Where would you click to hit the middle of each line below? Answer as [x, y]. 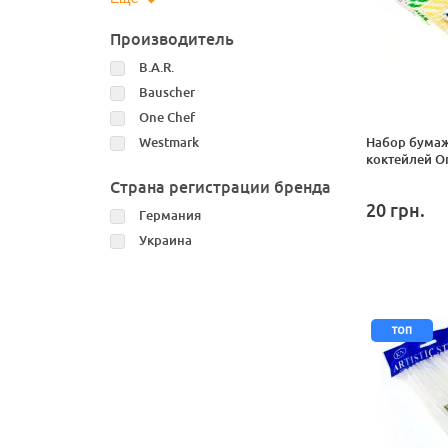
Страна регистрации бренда [220, 187]
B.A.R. [156, 67]
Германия [169, 215]
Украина [165, 240]
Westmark [168, 142]
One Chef [166, 117]
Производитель [171, 39]
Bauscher [166, 92]
